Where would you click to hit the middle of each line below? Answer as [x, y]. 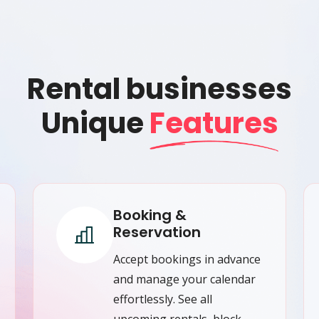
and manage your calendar [184, 279]
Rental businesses [159, 89]
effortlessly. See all [163, 299]
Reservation [157, 232]
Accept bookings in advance [187, 259]
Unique [95, 123]
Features [214, 123]
